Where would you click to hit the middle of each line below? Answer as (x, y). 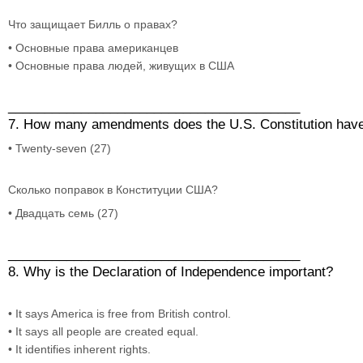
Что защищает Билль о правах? (94, 24)
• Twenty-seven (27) (60, 148)
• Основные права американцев (93, 47)
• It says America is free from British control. (120, 313)
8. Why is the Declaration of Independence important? (173, 271)
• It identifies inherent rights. (79, 349)
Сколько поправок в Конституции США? (115, 189)
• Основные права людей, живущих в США (121, 65)
